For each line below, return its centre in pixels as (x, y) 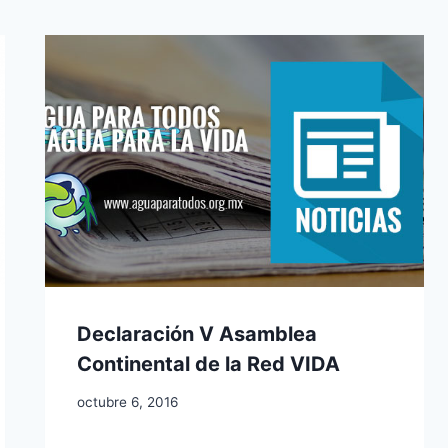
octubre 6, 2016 (128, 402)
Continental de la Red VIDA (209, 363)
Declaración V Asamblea (197, 333)
